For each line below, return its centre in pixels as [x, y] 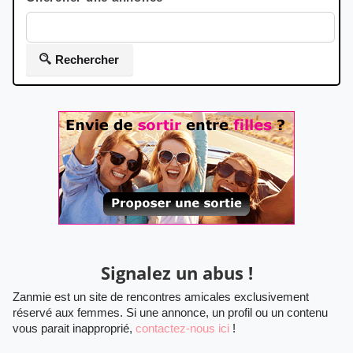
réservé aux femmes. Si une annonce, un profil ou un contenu [170, 313]
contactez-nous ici [182, 329]
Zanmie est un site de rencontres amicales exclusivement [161, 297]
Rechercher [87, 60]
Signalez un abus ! [176, 273]
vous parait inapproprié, [74, 329]
